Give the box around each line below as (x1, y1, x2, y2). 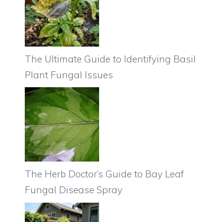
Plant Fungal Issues (25, 68, 113, 81)
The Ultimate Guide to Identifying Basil (25, 53, 196, 65)
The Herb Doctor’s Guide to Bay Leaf (25, 168, 184, 180)
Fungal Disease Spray (25, 184, 122, 196)
